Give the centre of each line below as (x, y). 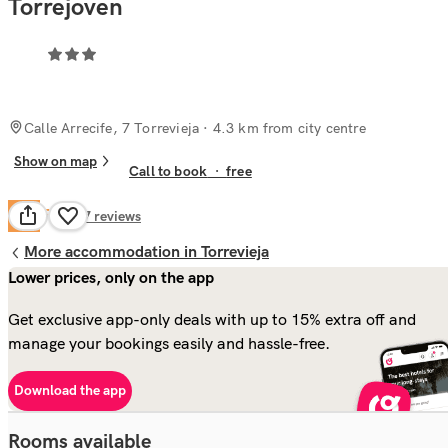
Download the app (70, 391)
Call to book (168, 172)
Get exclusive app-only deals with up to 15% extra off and (212, 318)
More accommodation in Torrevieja (146, 252)
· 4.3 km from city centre (282, 127)
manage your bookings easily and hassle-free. (169, 342)
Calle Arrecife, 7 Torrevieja (112, 127)
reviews (117, 216)
